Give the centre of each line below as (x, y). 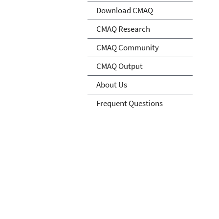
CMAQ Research (123, 29)
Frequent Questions (129, 103)
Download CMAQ (124, 10)
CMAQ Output (119, 66)
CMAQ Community (127, 47)
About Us (111, 84)
